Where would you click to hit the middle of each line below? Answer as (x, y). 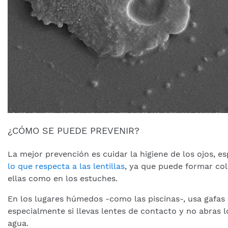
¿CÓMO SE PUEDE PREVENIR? (74, 130)
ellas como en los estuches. (63, 178)
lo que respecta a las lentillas (66, 166)
